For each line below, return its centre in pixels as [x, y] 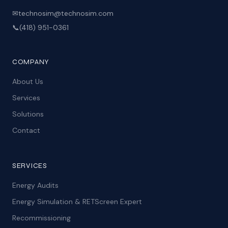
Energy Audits [35, 185]
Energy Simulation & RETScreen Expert [77, 202]
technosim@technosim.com [66, 13]
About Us [28, 81]
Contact [26, 130]
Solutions [28, 114]
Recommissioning [41, 218]
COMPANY [31, 62]
